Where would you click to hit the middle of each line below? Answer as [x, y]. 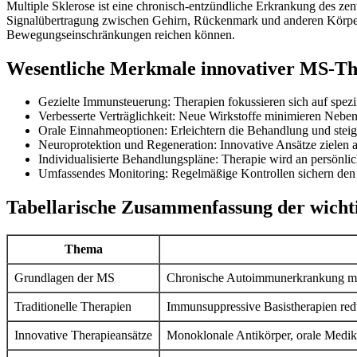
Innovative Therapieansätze [83, 335]
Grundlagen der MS [65, 278]
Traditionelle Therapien [73, 307]
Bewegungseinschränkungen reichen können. [121, 34]
